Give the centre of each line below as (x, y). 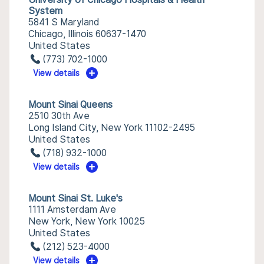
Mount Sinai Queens (70, 105)
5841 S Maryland (64, 22)
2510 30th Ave (59, 116)
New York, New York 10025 (87, 221)
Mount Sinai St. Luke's (75, 198)
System (45, 11)
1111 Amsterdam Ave (72, 209)
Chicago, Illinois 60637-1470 (87, 34)
